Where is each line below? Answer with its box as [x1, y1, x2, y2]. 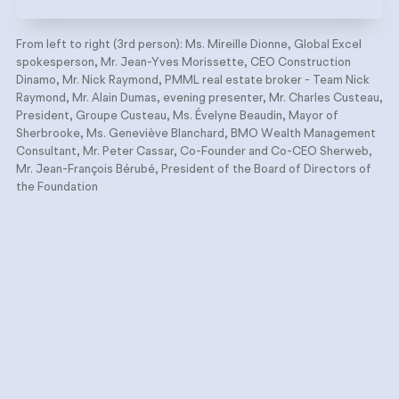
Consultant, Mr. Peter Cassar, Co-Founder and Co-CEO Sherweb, [16, 145, 372, 158]
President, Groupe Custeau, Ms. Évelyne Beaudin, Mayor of [16, 110, 338, 122]
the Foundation [16, 181, 98, 193]
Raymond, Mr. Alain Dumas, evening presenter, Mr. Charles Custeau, [16, 92, 383, 104]
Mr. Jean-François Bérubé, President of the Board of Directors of [16, 163, 371, 175]
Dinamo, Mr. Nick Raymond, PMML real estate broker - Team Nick [16, 74, 370, 86]
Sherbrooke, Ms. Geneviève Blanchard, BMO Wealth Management [16, 127, 376, 140]
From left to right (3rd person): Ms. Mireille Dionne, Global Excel [16, 38, 362, 51]
